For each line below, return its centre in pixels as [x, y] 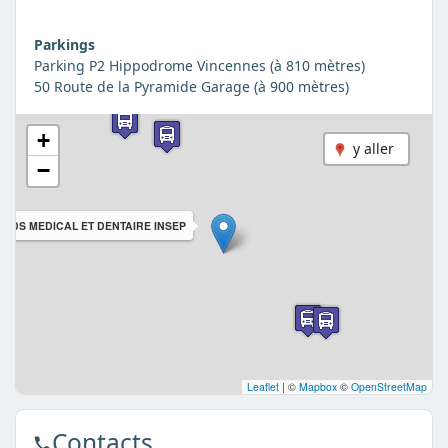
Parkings [64, 44]
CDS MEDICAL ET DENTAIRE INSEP [94, 225]
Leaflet [263, 386]
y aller [374, 149]
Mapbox [318, 386]
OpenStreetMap [389, 386]
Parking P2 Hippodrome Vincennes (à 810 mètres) [199, 65]
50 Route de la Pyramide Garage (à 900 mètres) [191, 86]
